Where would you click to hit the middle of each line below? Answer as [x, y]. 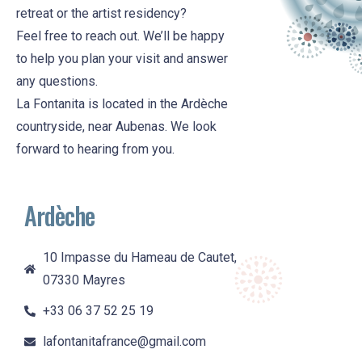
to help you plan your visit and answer [122, 59]
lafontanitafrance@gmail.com [124, 342]
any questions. [57, 82]
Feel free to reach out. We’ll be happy [120, 36]
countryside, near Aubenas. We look [116, 127]
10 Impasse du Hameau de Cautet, [139, 258]
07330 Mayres [84, 280]
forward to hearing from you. [95, 149]
